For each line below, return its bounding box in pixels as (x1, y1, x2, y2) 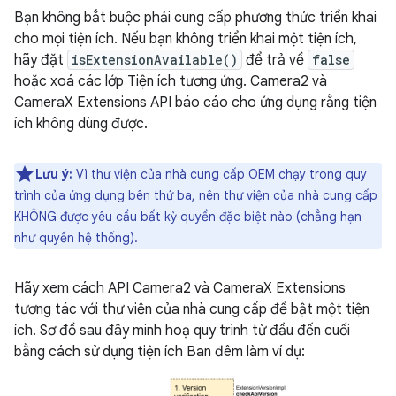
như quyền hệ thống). (14, 229, 138, 246)
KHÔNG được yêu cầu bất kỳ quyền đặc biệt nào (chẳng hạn (14, 208, 362, 225)
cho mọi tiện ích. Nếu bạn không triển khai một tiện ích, (14, 29, 357, 48)
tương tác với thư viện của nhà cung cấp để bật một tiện (14, 300, 369, 318)
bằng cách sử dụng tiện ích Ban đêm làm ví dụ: (14, 342, 305, 361)
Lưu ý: (35, 165, 72, 182)
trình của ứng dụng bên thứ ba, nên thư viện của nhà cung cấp (14, 187, 377, 203)
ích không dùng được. (14, 114, 148, 133)
